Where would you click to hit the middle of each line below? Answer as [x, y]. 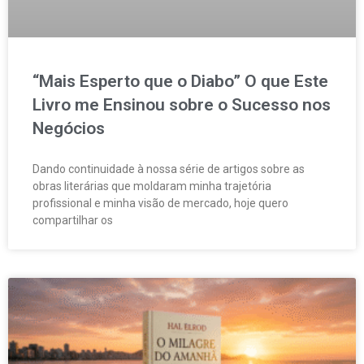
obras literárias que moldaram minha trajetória [152, 186]
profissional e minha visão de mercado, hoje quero [160, 204]
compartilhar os [73, 221]
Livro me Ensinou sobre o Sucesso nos [182, 105]
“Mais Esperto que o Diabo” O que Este [180, 82]
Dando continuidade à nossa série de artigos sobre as [169, 169]
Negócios [69, 129]
